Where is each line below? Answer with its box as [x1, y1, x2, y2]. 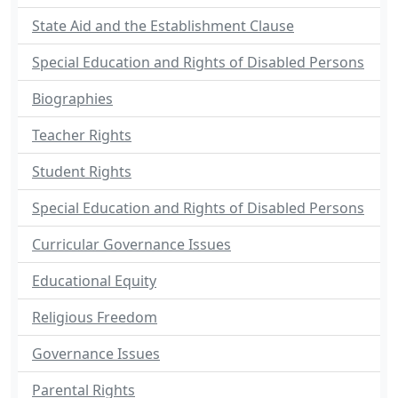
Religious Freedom [32, 307, 157, 327]
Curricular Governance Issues [32, 235, 231, 254]
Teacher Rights [32, 125, 131, 145]
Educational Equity [32, 271, 156, 291]
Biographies [32, 89, 113, 108]
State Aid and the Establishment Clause [32, 16, 294, 36]
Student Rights [32, 162, 131, 181]
